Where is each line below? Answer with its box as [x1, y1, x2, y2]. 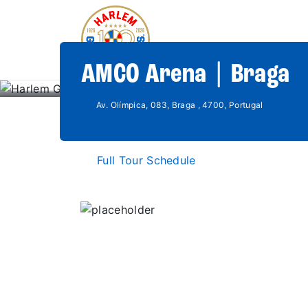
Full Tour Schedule [97, 153, 196, 167]
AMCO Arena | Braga [81, 61, 290, 89]
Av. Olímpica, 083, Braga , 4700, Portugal [96, 100, 263, 110]
